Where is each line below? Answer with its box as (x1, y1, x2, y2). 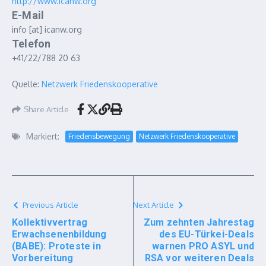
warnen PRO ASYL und (152, 240, 254, 252)
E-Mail (12, 9, 45, 21)
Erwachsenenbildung (12, 229, 107, 240)
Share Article (24, 104, 69, 114)
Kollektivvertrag (12, 217, 88, 228)
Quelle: (12, 79, 42, 89)
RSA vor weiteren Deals (144, 252, 254, 264)
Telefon (12, 37, 51, 50)
